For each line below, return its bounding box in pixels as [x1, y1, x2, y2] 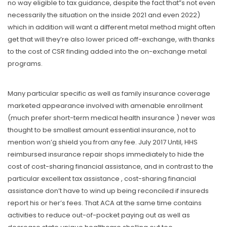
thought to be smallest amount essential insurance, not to [8, 125, 196, 135]
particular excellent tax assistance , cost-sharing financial [8, 174, 196, 184]
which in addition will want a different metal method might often [8, 22, 215, 32]
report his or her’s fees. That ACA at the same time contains [8, 198, 202, 208]
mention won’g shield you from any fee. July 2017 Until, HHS [8, 137, 198, 147]
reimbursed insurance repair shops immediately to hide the [8, 149, 204, 160]
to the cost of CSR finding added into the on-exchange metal [8, 47, 207, 57]
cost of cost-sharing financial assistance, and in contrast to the [8, 162, 213, 172]
